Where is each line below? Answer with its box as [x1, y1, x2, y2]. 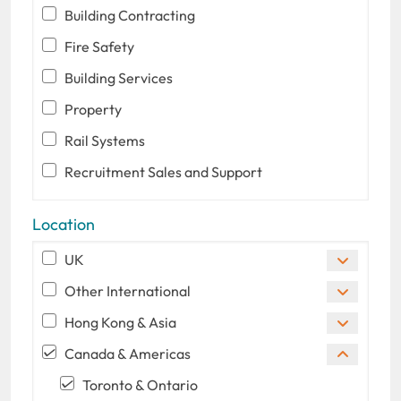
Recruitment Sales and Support [64, 162, 262, 181]
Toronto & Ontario [82, 375, 198, 394]
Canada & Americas [64, 344, 191, 363]
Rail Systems [64, 131, 145, 149]
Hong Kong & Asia [64, 312, 176, 331]
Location [32, 213, 95, 235]
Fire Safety [64, 37, 134, 55]
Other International [64, 281, 191, 300]
